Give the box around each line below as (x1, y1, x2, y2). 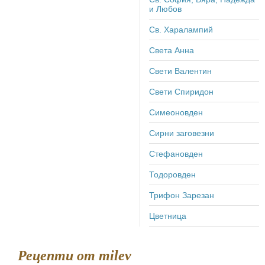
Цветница (149, 211, 186, 221)
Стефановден (149, 148, 203, 159)
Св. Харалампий (149, 24, 213, 34)
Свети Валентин (149, 66, 212, 76)
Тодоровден (149, 169, 196, 179)
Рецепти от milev (26, 247, 131, 263)
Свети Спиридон (149, 86, 214, 96)
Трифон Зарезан (149, 190, 214, 200)
